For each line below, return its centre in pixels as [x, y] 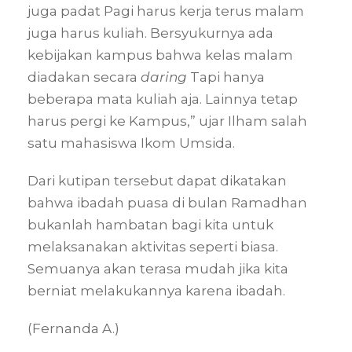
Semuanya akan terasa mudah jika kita [158, 268]
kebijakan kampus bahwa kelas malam [160, 55]
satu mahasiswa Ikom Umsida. [131, 143]
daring [164, 77]
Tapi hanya [226, 77]
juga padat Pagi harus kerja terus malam [166, 11]
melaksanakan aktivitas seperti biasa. [153, 246]
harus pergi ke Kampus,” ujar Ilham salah [167, 121]
